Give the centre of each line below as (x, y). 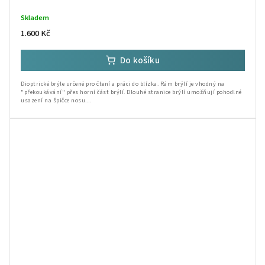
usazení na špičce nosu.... (56, 100)
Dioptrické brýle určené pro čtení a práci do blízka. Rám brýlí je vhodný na (123, 84)
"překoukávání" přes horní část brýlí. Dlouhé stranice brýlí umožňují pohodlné (131, 92)
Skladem (35, 17)
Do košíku (140, 60)
